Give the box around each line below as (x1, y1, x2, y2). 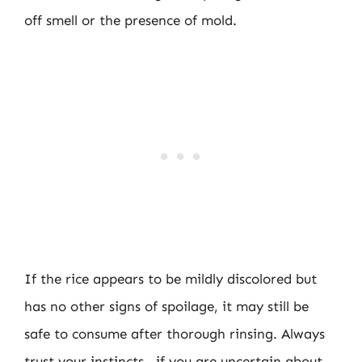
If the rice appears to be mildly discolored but (24, 270, 317, 287)
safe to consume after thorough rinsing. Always (24, 325, 325, 342)
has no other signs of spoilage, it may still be (24, 297, 309, 314)
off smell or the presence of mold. (24, 12, 237, 28)
